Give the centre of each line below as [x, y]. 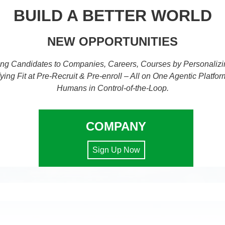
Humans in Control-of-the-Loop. [113, 88]
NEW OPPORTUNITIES [113, 41]
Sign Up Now [116, 150]
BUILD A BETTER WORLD [113, 15]
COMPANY [116, 126]
